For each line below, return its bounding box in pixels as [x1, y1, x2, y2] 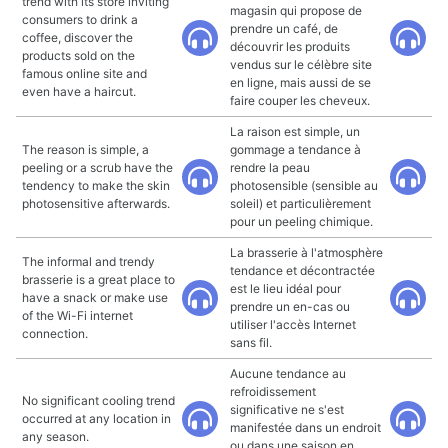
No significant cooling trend [22, 393, 175, 408]
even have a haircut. [22, 84, 136, 99]
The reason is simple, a [22, 142, 149, 157]
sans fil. [230, 335, 272, 350]
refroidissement [230, 384, 316, 399]
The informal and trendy [22, 254, 155, 269]
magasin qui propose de [230, 3, 362, 18]
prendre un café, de [230, 21, 338, 36]
